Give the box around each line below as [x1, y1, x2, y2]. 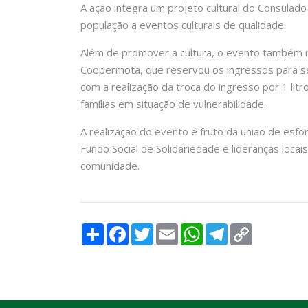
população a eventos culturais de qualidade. [80, 18, 286, 32]
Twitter [153, 222, 189, 236]
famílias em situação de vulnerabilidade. [80, 97, 266, 111]
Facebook [129, 222, 174, 236]
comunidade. [80, 159, 140, 173]
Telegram [228, 222, 274, 236]
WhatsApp [203, 222, 252, 236]
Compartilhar [104, 222, 164, 236]
